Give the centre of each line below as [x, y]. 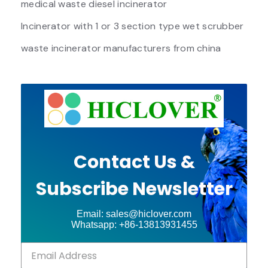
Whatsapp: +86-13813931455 [134, 225]
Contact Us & [134, 162]
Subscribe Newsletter [134, 189]
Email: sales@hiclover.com [134, 214]
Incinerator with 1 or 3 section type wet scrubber [133, 26]
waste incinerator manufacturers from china [121, 48]
